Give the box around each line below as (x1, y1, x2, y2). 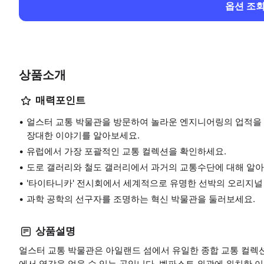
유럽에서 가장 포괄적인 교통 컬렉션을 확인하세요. (27, 145, 226, 157)
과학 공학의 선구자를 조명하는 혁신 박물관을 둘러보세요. (27, 193, 255, 204)
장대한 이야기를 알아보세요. (27, 129, 140, 141)
